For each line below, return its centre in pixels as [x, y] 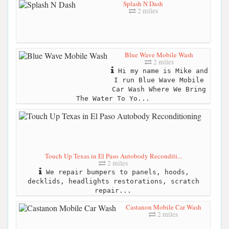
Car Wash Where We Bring [159, 89]
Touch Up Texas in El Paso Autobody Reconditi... [113, 156]
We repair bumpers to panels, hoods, [115, 172]
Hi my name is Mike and [161, 71]
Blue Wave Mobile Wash [159, 54]
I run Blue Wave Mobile [159, 80]
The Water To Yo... [113, 98]
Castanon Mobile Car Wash [163, 207]
